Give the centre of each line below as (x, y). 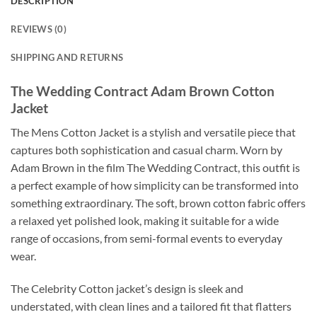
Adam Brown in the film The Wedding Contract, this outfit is (155, 168)
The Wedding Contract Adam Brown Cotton (143, 91)
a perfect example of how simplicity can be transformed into (155, 185)
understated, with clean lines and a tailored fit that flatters (151, 306)
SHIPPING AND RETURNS (67, 57)
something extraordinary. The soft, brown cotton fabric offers (158, 203)
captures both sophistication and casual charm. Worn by (146, 150)
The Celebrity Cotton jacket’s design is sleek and (127, 289)
